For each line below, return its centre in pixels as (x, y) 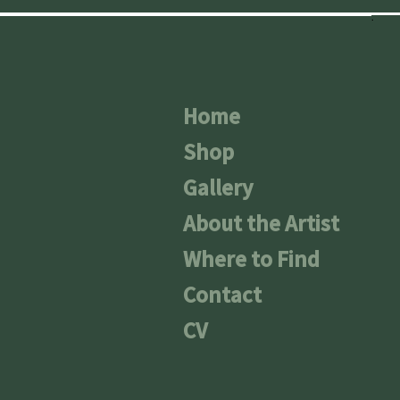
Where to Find (251, 259)
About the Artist (261, 223)
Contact (222, 295)
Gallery (218, 187)
